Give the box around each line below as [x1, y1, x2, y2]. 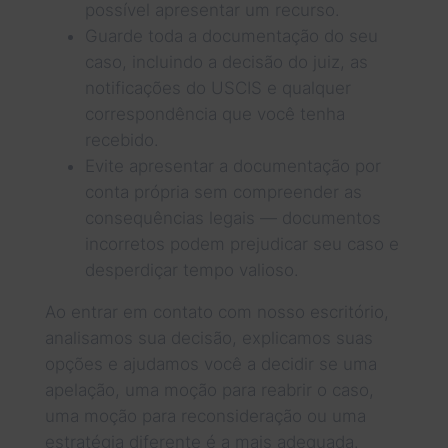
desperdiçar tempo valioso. [84, 259, 299, 280]
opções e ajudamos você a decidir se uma [44, 353, 377, 374]
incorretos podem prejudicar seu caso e [84, 233, 399, 254]
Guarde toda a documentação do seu [84, 25, 378, 46]
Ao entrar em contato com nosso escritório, [44, 301, 389, 322]
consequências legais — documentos [84, 207, 381, 228]
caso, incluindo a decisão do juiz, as [84, 51, 368, 72]
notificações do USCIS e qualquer [84, 77, 351, 98]
